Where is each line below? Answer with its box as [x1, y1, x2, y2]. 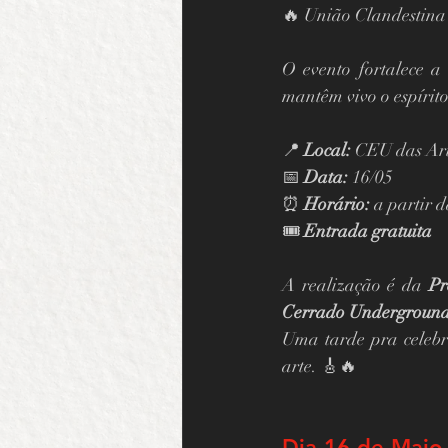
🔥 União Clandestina [282, 3, 446, 26]
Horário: [304, 192, 370, 215]
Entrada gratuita [304, 219, 432, 242]
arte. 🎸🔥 [282, 354, 357, 377]
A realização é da [282, 273, 429, 296]
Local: [304, 138, 351, 161]
